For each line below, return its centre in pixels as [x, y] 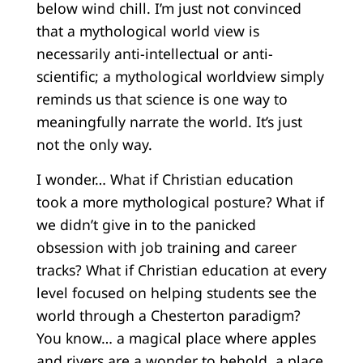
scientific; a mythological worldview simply [180, 77]
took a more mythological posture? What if [180, 201]
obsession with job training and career [166, 247]
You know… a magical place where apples [176, 337]
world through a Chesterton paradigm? [168, 315]
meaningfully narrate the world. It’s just [169, 122]
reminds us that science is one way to [162, 99]
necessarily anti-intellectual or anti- [154, 54]
